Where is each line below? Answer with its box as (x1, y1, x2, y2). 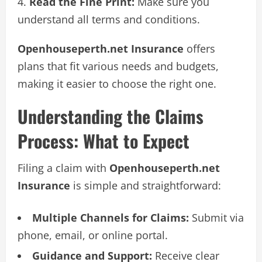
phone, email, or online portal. (18, 227, 168, 242)
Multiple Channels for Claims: (32, 210, 189, 225)
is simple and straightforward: (70, 178, 221, 192)
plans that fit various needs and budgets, (18, 58, 219, 73)
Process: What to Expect (18, 127, 189, 154)
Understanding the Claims (18, 102, 204, 129)
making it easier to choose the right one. (18, 76, 216, 91)
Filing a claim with (18, 160, 109, 175)
